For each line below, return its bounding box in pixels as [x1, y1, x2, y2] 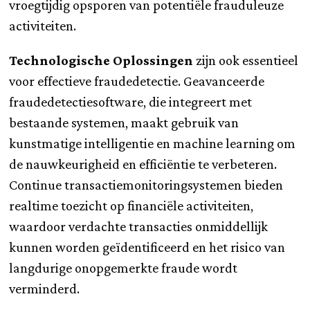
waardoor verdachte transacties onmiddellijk [9, 218, 268, 234]
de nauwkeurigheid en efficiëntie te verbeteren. [9, 156, 277, 172]
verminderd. [9, 280, 80, 296]
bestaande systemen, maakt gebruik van [9, 114, 239, 130]
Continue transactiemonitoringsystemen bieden [9, 176, 284, 192]
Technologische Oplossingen [9, 52, 194, 68]
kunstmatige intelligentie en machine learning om [9, 135, 296, 151]
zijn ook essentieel [193, 52, 299, 68]
